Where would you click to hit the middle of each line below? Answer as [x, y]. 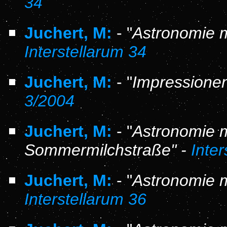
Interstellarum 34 [85, 52]
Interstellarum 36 [85, 199]
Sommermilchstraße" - [108, 150]
